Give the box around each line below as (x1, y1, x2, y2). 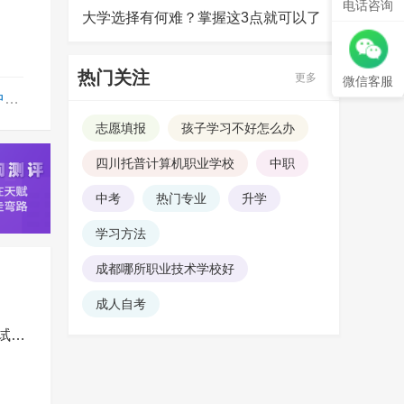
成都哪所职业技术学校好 (96, 262, 234, 277)
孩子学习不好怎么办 (181, 121, 295, 136)
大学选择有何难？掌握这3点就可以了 (82, 10, 321, 26)
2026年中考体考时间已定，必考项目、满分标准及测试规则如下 (10, 327, 25, 344)
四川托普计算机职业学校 (96, 156, 234, 171)
